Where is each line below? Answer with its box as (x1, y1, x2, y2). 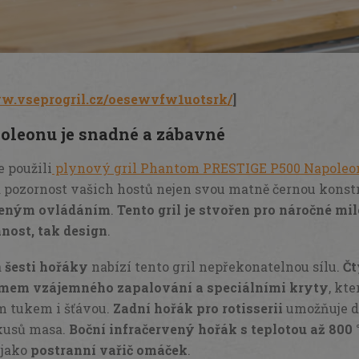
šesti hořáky (5, 257, 88, 275)
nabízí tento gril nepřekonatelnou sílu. (88, 257, 343, 275)
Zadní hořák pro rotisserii (110, 299, 283, 317)
